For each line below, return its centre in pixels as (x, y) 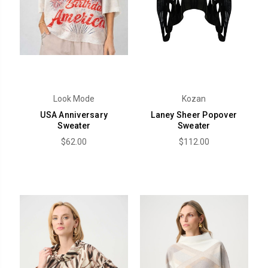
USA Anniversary (74, 115)
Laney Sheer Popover (194, 115)
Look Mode (74, 99)
